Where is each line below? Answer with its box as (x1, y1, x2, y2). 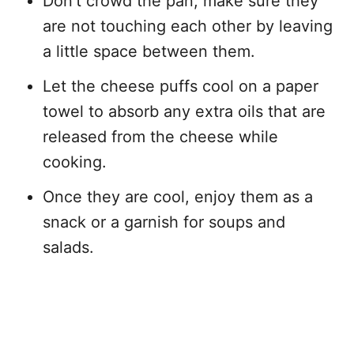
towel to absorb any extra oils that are (43, 101, 326, 121)
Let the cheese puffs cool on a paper (43, 76, 318, 96)
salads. (43, 237, 94, 257)
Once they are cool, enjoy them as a (43, 186, 313, 206)
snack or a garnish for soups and (43, 212, 285, 232)
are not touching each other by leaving (43, 16, 333, 36)
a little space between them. (43, 41, 255, 61)
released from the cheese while (43, 126, 278, 146)
